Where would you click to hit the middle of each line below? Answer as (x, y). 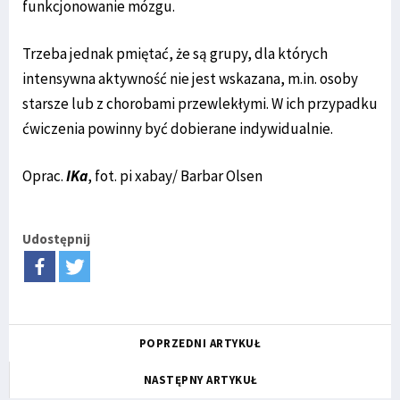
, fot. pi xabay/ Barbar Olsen (175, 175)
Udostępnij (56, 238)
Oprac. (44, 175)
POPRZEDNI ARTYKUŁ (200, 343)
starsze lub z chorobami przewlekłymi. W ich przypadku (200, 103)
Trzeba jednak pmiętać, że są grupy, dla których (175, 53)
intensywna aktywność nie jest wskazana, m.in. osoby (190, 78)
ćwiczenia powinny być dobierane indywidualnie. (178, 128)
